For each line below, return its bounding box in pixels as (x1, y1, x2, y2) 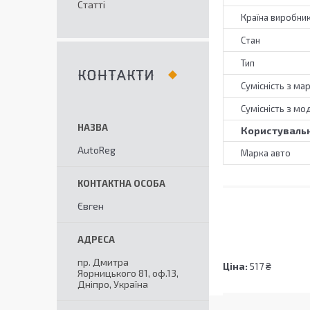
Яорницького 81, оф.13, (77, 267, 179, 279)
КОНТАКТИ (77, 70, 154, 82)
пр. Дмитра (77, 256, 129, 268)
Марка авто (241, 147, 291, 159)
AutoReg (77, 144, 116, 156)
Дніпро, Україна (77, 278, 148, 290)
